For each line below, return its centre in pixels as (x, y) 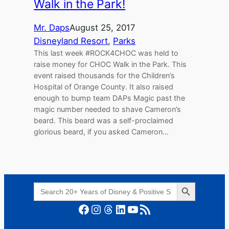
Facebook (81, 209)
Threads (105, 209)
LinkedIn (118, 209)
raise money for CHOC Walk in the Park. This (110, 64)
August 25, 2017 (103, 28)
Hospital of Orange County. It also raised (104, 87)
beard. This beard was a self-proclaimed (104, 121)
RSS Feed (142, 209)
